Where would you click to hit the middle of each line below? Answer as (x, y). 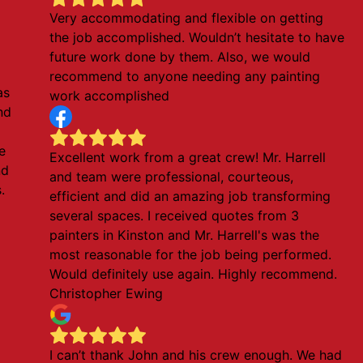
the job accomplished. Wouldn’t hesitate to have (197, 37)
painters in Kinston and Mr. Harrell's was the (185, 235)
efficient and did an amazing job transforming (190, 196)
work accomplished (110, 96)
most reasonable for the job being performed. (191, 254)
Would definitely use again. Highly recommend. (194, 274)
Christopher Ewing (107, 293)
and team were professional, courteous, (172, 177)
